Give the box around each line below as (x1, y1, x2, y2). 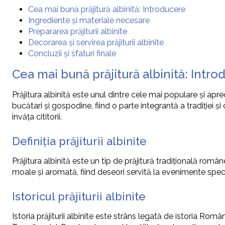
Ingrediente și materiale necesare (28, 16, 150, 26)
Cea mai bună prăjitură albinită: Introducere (28, 5, 185, 15)
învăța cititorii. (12, 112, 62, 122)
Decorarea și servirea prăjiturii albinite (28, 38, 164, 48)
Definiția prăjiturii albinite (12, 135, 147, 148)
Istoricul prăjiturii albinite (12, 190, 146, 203)
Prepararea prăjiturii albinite (28, 27, 127, 37)
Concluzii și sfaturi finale (28, 49, 116, 59)
